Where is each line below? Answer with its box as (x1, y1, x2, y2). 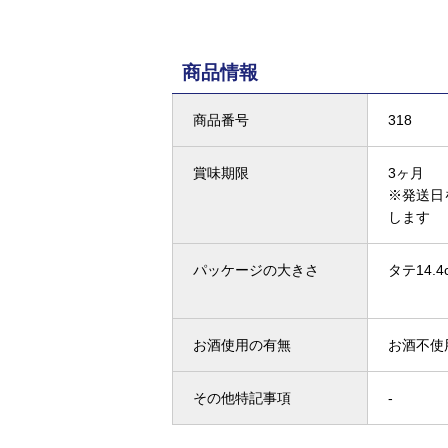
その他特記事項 (193, 390, 291, 406)
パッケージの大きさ (193, 262, 319, 278)
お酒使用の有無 (193, 337, 291, 353)
